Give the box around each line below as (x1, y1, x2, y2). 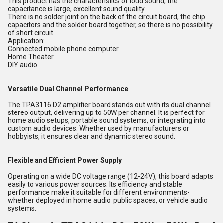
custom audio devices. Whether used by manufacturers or (8, 124, 189, 132)
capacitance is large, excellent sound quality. (8, 5, 146, 13)
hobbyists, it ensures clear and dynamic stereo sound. (8, 132, 175, 140)
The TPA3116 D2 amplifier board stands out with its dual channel (8, 101, 211, 109)
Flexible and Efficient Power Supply (8, 156, 122, 164)
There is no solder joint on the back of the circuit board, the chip (8, 13, 205, 21)
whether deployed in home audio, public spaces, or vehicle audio (8, 196, 208, 204)
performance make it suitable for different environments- (8, 188, 190, 196)
